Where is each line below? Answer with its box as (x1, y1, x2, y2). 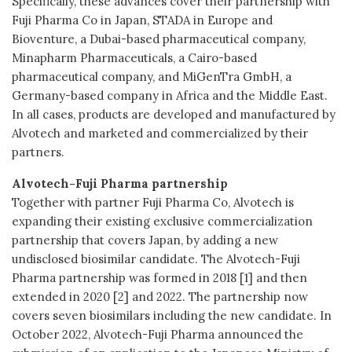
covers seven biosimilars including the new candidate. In (12, 307, 332, 323)
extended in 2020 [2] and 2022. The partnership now (12, 288, 308, 304)
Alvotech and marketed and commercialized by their (12, 125, 308, 141)
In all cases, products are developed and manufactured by (12, 106, 335, 122)
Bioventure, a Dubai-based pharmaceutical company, (12, 31, 306, 46)
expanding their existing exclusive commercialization (12, 213, 313, 229)
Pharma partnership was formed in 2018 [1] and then (12, 269, 307, 285)
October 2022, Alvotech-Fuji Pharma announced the (12, 326, 303, 342)
